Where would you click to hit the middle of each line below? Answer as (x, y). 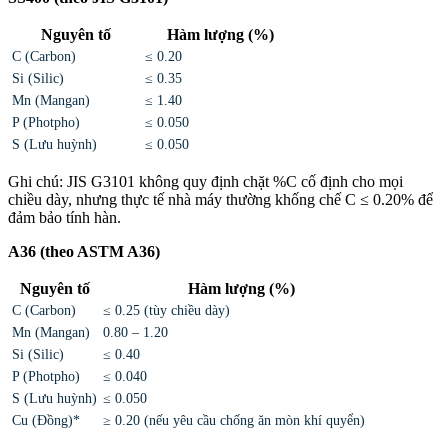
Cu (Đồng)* (46, 421)
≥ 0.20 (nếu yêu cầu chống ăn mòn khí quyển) (234, 421)
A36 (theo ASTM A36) (84, 252)
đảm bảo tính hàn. (64, 218)
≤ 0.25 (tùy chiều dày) (166, 311)
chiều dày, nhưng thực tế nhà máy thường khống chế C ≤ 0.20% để (220, 200)
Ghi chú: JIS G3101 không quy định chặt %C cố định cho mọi (205, 182)
